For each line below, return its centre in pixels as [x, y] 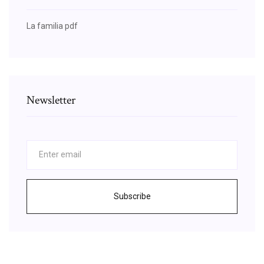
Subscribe [132, 196]
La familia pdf [52, 26]
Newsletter [51, 100]
